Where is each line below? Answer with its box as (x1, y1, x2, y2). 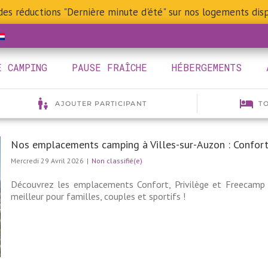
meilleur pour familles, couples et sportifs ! (11, 190, 185, 202)
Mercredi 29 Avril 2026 (11, 156, 84, 165)
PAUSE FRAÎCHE (72, 61, 147, 74)
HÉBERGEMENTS (172, 61, 242, 74)
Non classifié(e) (92, 156, 142, 165)
